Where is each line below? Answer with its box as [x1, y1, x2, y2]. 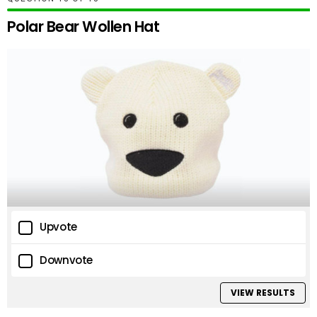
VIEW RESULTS [230, 286, 295, 299]
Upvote [40, 219, 77, 235]
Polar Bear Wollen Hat [7, 16, 159, 38]
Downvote [40, 253, 93, 268]
